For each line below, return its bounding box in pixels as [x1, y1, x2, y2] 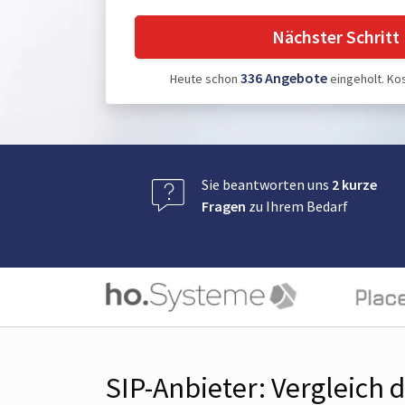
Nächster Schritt [271, 25, 403, 48]
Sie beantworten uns [202, 175, 332, 193]
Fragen [202, 197, 246, 215]
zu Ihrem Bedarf [246, 197, 348, 215]
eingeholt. [326, 71, 384, 87]
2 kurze [332, 175, 377, 193]
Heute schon [169, 71, 240, 87]
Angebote [264, 69, 327, 87]
